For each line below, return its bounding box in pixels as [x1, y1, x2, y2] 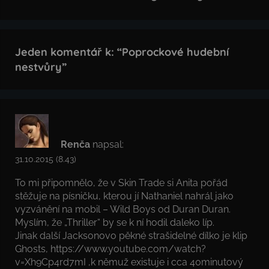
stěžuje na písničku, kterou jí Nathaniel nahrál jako [15, 190, 234, 202]
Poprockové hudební [122, 44, 229, 59]
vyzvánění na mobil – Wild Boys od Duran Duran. [15, 204, 231, 216]
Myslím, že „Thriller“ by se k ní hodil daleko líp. [15, 217, 214, 229]
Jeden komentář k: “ [15, 44, 122, 59]
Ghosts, [15, 243, 50, 255]
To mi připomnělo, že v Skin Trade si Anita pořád [15, 177, 228, 189]
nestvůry [15, 59, 62, 74]
